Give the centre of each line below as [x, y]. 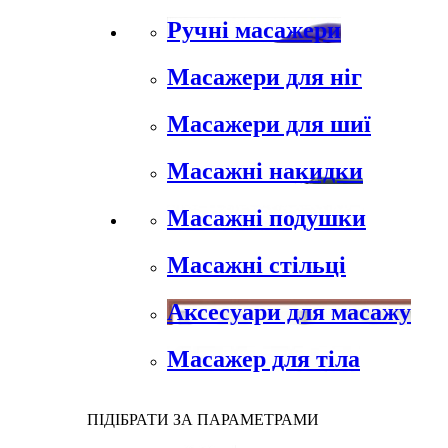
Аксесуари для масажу [289, 311]
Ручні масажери [254, 30]
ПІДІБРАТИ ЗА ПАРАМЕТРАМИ [203, 419]
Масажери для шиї [269, 124]
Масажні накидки [265, 171]
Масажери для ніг [264, 77]
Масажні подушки [266, 218]
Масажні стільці [256, 264]
